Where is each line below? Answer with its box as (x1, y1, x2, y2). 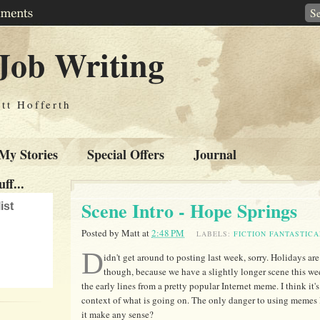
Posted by (81, 226, 121, 240)
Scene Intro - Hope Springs (81, 197, 297, 225)
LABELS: (196, 229, 234, 239)
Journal (194, 145, 236, 164)
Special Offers (87, 145, 164, 164)
